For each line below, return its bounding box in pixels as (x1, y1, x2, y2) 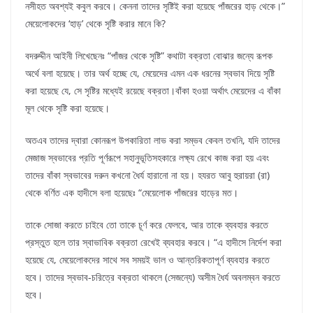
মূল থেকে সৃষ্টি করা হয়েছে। (25, 101, 110, 115)
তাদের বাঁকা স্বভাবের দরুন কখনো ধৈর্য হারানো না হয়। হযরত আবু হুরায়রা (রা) (25, 168, 270, 182)
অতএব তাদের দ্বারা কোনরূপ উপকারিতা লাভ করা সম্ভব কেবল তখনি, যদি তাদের (25, 133, 280, 147)
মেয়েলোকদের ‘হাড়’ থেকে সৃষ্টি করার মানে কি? (25, 17, 166, 31)
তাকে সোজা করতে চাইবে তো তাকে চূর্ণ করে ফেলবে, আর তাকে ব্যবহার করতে (25, 218, 268, 232)
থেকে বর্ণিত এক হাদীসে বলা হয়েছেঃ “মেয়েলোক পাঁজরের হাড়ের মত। (25, 186, 238, 200)
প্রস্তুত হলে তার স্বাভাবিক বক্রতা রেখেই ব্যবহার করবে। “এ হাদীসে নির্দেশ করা (25, 235, 282, 249)
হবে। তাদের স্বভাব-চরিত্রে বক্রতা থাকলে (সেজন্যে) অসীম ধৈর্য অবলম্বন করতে (25, 270, 280, 284)
